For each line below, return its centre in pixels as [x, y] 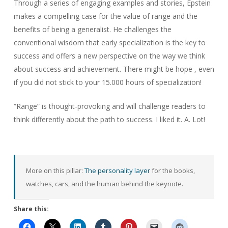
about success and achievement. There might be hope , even [114, 69]
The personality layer [117, 170]
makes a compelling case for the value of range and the [105, 16]
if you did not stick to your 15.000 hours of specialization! [107, 82]
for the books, [172, 170]
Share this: [31, 209]
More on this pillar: [55, 170]
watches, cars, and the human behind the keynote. [104, 183]
